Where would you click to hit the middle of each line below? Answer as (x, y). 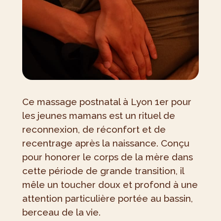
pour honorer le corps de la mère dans (107, 157)
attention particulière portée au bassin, (107, 199)
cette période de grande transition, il (103, 171)
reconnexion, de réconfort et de (94, 129)
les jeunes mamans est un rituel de (98, 116)
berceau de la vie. (61, 212)
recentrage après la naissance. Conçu (106, 143)
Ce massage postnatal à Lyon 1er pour (107, 102)
